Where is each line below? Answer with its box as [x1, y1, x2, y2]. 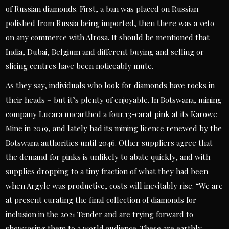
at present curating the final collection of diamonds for [6, 195, 197, 205]
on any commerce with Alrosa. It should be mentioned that [6, 32, 210, 42]
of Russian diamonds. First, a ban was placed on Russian [6, 4, 199, 14]
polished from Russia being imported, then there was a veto [6, 18, 215, 28]
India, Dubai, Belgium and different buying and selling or [6, 47, 204, 57]
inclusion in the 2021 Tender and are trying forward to [6, 209, 194, 219]
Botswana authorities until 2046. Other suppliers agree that [6, 138, 213, 148]
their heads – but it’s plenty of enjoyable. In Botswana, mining [6, 95, 222, 105]
